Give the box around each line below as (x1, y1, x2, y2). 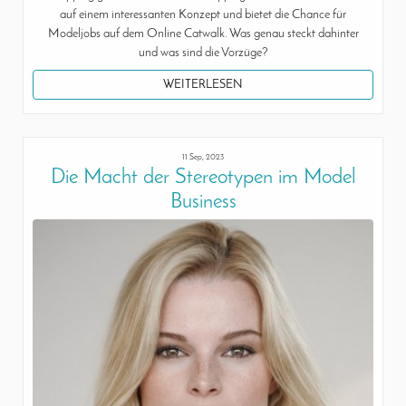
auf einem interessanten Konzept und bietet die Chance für (60, 7, 346, 22)
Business (169, 191, 237, 213)
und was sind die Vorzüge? (138, 45, 268, 60)
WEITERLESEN (163, 78, 243, 91)
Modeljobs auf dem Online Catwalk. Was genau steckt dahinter (47, 26, 359, 41)
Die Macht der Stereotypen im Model (51, 167, 355, 188)
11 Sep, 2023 (182, 152, 224, 161)
